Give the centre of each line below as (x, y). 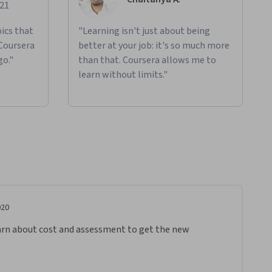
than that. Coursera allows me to (147, 60)
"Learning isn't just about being (144, 31)
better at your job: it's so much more (154, 46)
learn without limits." (123, 75)
